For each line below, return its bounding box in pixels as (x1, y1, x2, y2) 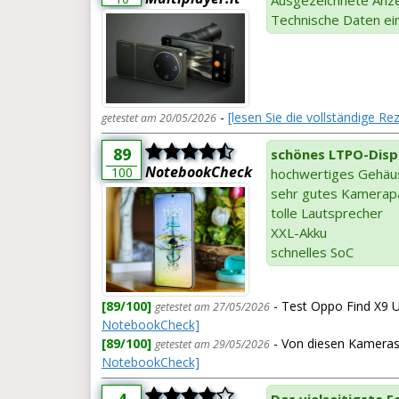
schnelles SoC (271, 243, 354, 262)
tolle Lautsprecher (271, 204, 383, 223)
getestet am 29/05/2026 (155, 336, 270, 352)
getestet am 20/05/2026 (102, 110, 216, 126)
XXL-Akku (271, 224, 327, 242)
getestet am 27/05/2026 (155, 298, 270, 314)
